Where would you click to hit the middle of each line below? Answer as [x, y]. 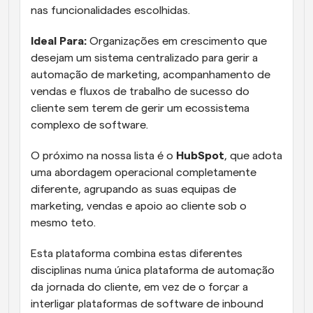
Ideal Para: [60, 42]
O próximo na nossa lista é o [103, 156]
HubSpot [200, 156]
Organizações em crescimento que [178, 42]
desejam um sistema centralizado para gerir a [144, 58]
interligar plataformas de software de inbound [147, 304]
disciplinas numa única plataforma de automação [153, 271]
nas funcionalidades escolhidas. [110, 11]
